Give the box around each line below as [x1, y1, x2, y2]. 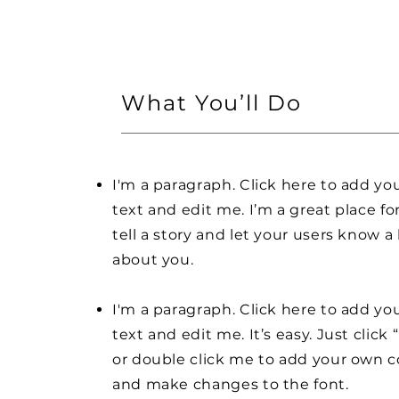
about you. [112, 251, 194, 268]
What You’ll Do [121, 90, 302, 116]
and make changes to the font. [112, 376, 354, 393]
